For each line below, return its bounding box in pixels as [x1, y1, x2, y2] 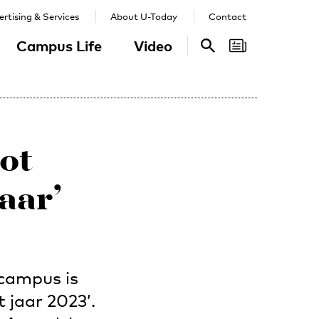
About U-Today [110, 11, 177, 22]
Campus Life [16, 37, 102, 54]
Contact [209, 11, 246, 22]
